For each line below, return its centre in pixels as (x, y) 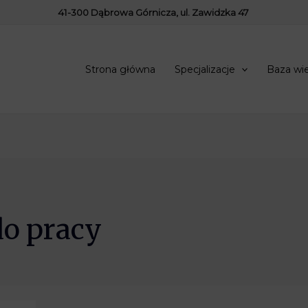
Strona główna (120, 69)
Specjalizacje (205, 69)
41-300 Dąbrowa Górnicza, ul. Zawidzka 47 (154, 12)
